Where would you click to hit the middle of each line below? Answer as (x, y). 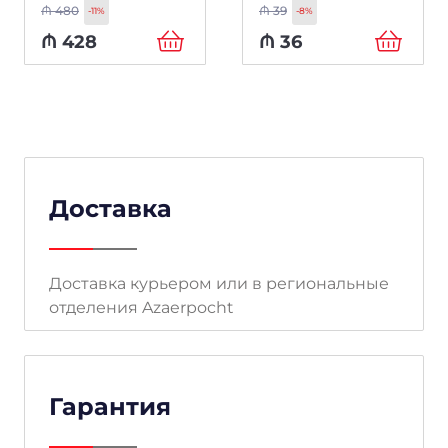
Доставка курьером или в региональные (219, 283)
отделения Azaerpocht (141, 307)
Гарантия (110, 406)
